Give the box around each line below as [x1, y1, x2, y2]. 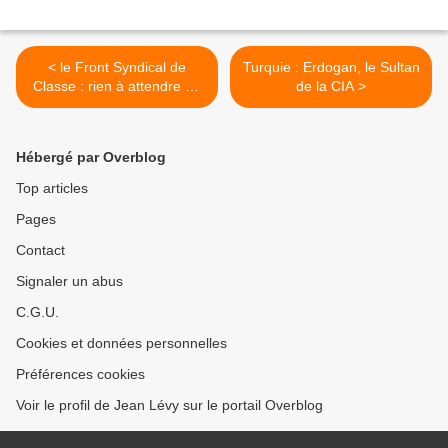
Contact [16, 242, 65, 259]
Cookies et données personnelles [16, 335, 227, 352]
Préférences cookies [16, 366, 145, 383]
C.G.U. [16, 304, 59, 321]
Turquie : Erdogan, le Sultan [242, 59, 420, 76]
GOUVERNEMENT [57, 116, 177, 133]
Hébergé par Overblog [16, 149, 166, 166]
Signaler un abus [16, 273, 123, 290]
